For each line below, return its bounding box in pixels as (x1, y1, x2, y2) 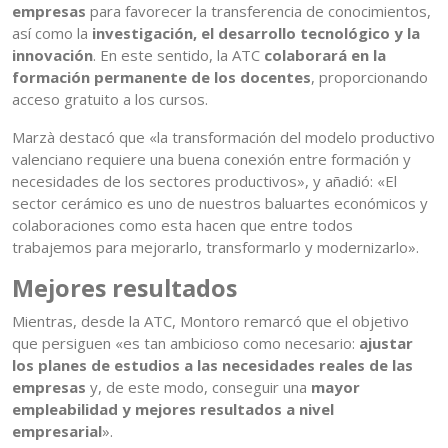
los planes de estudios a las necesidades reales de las (12, 355, 413, 376)
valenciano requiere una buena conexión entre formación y (12, 149, 411, 170)
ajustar (359, 333, 413, 354)
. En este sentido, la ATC (93, 45, 264, 66)
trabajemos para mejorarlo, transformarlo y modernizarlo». (12, 237, 419, 258)
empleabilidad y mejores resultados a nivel (12, 399, 334, 420)
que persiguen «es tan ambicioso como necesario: (12, 333, 359, 354)
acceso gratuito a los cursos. (12, 89, 208, 110)
